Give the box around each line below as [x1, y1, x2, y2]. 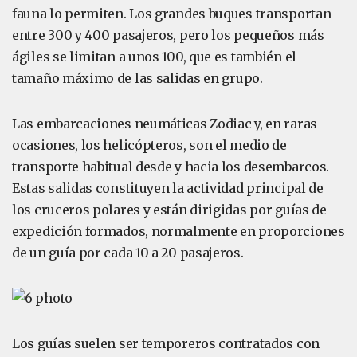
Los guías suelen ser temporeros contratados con [12, 335, 320, 351]
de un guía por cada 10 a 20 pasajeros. [12, 245, 244, 261]
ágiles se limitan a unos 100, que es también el [12, 49, 296, 65]
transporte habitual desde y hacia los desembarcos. [12, 159, 330, 175]
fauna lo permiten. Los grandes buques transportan [12, 6, 331, 22]
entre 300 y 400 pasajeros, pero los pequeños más [12, 27, 324, 43]
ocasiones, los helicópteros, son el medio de [12, 137, 287, 153]
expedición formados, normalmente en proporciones [12, 223, 345, 239]
